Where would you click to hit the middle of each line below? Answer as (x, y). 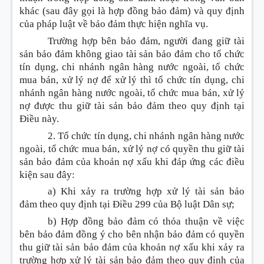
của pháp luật (49, 24)
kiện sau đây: (47, 174)
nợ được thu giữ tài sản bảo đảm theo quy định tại (132, 105)
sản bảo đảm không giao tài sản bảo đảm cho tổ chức (132, 54)
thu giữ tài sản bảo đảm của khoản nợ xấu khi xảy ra (132, 247)
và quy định (219, 11)
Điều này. (40, 118)
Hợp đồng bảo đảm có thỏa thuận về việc (153, 221)
